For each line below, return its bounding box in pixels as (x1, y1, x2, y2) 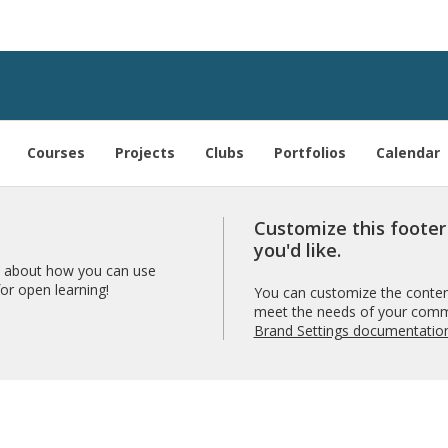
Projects (115, 143, 175, 162)
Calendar (376, 143, 440, 162)
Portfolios (274, 143, 346, 162)
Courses (27, 143, 85, 162)
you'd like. (253, 238, 341, 262)
